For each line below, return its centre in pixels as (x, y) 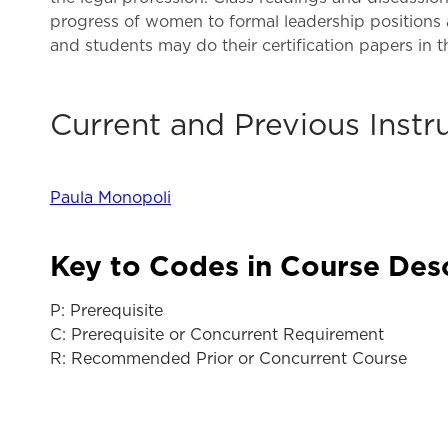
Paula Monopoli (110, 198)
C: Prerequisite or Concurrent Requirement (217, 335)
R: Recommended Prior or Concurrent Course (228, 359)
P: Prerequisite (106, 311)
